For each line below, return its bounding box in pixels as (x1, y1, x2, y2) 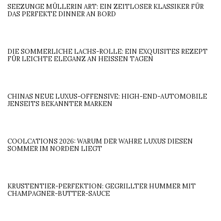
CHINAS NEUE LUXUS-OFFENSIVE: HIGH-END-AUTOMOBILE (7, 92, 207, 101)
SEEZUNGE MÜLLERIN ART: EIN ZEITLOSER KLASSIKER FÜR (7, 2, 204, 11)
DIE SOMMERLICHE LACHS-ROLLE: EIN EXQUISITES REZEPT (7, 47, 208, 56)
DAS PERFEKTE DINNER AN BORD (7, 9, 116, 18)
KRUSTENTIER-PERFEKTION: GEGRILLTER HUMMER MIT (7, 182, 196, 190)
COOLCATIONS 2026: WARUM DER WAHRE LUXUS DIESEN (7, 137, 193, 146)
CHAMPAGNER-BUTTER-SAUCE (7, 189, 110, 198)
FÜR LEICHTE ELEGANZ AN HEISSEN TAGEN (7, 54, 148, 63)
